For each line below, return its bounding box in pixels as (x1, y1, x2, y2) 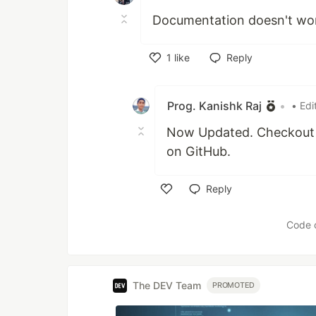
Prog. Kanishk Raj (167, 98, 262, 113)
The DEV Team (133, 279, 201, 292)
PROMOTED (212, 281, 255, 291)
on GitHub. (166, 143, 231, 159)
